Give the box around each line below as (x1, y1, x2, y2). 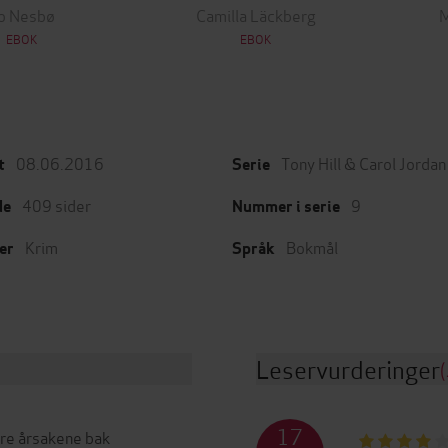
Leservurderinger (256, 350, 440, 386)
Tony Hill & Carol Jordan (281, 150, 446, 174)
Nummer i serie (232, 195, 340, 217)
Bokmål (286, 234, 338, 258)
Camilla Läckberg (196, 2, 316, 26)
